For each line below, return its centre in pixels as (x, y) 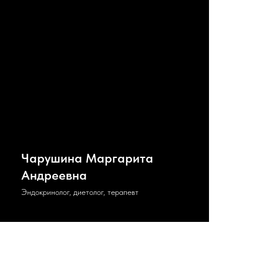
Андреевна (54, 175)
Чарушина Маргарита (87, 158)
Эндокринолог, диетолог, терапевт (80, 192)
